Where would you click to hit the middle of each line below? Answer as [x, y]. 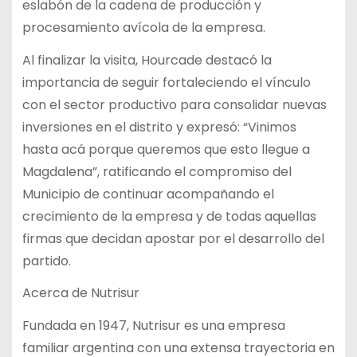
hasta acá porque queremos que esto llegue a [166, 149]
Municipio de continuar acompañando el [148, 194]
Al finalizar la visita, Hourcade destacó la [147, 60]
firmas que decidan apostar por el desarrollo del [173, 238]
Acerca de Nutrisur [80, 293]
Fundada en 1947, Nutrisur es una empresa [153, 326]
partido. [46, 261]
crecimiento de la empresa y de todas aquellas [169, 216]
